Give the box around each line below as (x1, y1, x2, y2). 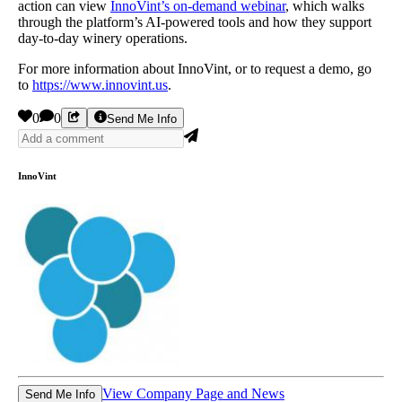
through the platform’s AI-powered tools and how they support (18, 14, 371, 31)
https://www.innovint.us (32, 77, 168, 93)
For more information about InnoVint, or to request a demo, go (18, 61, 371, 77)
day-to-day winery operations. (18, 31, 188, 47)
